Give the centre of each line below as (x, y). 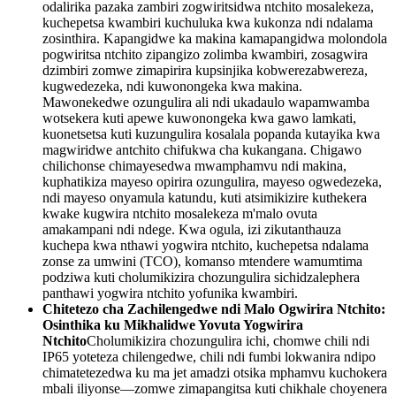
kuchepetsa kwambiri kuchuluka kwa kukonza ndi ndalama (208, 22)
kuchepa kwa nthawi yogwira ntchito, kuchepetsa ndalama (206, 245)
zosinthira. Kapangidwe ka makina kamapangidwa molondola (215, 38)
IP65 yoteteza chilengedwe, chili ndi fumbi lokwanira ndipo (209, 356)
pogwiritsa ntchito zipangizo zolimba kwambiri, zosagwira (205, 54)
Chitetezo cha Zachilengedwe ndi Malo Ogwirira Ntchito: (214, 308)
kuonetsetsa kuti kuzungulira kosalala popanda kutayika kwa (211, 133)
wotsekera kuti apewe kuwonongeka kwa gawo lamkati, (199, 118)
